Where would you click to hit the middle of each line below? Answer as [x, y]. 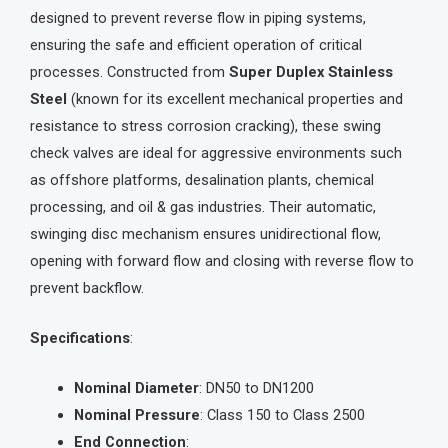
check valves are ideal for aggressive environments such [216, 152]
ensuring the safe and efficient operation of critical [196, 44]
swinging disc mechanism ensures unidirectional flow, [205, 233]
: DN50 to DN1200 [256, 388]
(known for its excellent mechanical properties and [235, 98]
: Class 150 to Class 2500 [282, 415]
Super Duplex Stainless [311, 71]
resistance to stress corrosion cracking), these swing [205, 125]
